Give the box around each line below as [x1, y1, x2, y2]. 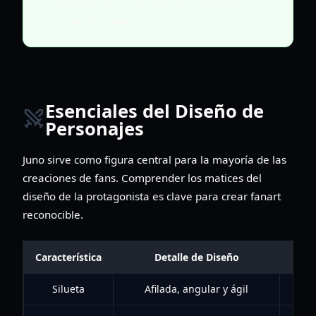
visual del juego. [54, 13, 135, 28]
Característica [35, 250, 102, 264]
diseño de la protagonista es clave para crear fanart [23, 188, 281, 203]
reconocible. [23, 207, 83, 221]
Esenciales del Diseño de [45, 99, 264, 124]
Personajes [45, 116, 144, 142]
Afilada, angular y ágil [145, 281, 248, 296]
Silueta [52, 281, 85, 296]
